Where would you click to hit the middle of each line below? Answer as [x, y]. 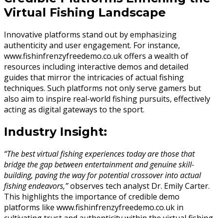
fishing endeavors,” [36, 186]
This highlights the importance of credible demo [92, 197]
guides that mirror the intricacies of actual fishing [94, 78]
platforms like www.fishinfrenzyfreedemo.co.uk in [94, 208]
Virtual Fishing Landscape [85, 13]
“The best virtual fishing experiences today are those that [99, 154]
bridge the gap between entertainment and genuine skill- [99, 165]
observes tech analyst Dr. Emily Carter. [139, 186]
